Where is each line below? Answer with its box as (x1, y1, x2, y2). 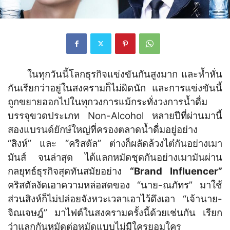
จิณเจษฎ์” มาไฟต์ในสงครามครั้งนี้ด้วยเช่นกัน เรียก (8, 206, 222, 219)
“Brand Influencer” (130, 165, 222, 177)
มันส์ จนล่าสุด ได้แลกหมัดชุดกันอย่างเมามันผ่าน (8, 151, 222, 163)
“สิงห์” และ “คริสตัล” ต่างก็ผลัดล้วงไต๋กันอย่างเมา (8, 137, 222, 149)
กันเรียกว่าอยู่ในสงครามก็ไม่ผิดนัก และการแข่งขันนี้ (8, 82, 222, 94)
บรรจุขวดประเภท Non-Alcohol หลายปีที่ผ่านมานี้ (8, 109, 222, 122)
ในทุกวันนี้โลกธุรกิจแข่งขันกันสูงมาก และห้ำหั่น (8, 68, 222, 80)
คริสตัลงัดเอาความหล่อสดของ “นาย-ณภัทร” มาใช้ (8, 179, 222, 191)
